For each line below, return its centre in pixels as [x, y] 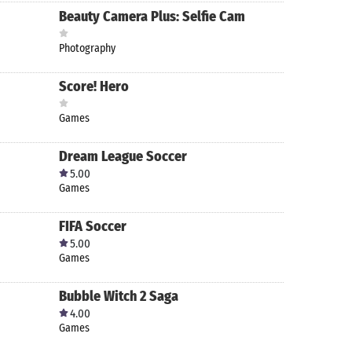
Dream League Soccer [123, 156]
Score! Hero [94, 86]
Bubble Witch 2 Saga [119, 296]
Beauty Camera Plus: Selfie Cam [152, 16]
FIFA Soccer [93, 226]
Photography [87, 48]
